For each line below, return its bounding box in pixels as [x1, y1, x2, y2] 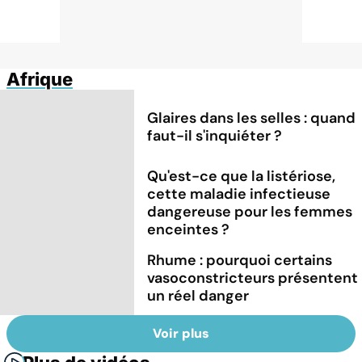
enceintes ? [147, 219, 230, 239]
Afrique [6, 68, 73, 90]
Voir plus [153, 325, 209, 343]
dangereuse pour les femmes [147, 201, 353, 221]
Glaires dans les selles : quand [147, 108, 356, 128]
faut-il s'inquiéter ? [147, 126, 283, 146]
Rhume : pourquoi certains [147, 250, 333, 270]
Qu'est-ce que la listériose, [147, 166, 336, 186]
